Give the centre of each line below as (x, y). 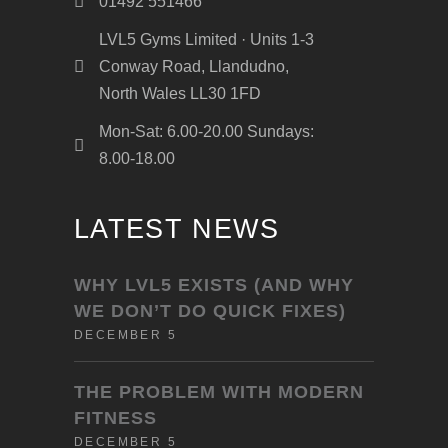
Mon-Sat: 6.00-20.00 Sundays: (206, 132)
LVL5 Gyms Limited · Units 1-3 (206, 40)
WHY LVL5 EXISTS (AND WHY (214, 285)
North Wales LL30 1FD (180, 94)
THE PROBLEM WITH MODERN (219, 392)
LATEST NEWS (176, 229)
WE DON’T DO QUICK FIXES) (210, 311)
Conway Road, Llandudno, (194, 67)
